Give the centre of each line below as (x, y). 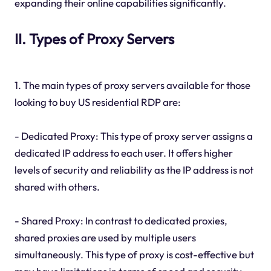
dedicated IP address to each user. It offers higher (123, 152)
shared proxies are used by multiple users (105, 237)
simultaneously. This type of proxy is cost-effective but (134, 254)
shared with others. (57, 186)
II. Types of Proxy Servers (94, 39)
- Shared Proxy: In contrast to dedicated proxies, (121, 220)
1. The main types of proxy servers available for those (132, 85)
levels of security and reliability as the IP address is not (134, 169)
